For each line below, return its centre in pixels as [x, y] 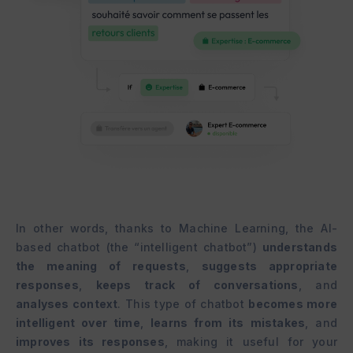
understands [299, 247]
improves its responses [90, 342]
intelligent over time [78, 323]
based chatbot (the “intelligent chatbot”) [139, 247]
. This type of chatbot [183, 304]
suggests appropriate [269, 266]
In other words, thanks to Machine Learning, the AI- [176, 228]
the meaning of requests [101, 266]
